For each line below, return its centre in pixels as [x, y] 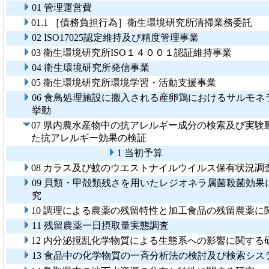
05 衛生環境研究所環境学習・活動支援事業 [124, 83]
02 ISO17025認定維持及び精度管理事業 [115, 38]
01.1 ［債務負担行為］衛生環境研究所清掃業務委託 [142, 23]
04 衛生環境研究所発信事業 [91, 68]
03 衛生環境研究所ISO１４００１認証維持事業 [131, 53]
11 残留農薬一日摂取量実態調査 [100, 226]
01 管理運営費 [62, 8]
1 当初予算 [140, 153]
